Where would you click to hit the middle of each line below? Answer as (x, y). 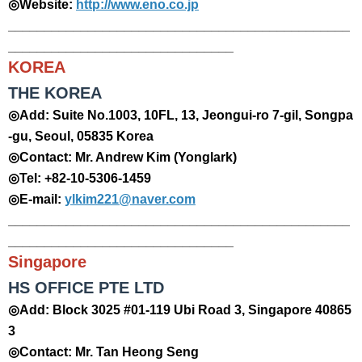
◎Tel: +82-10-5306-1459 (80, 178)
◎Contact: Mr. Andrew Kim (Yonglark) (122, 157)
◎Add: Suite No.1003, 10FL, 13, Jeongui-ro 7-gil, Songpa (181, 115)
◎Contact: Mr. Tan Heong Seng (103, 352)
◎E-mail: (36, 199)
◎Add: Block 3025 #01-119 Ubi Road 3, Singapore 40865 (180, 310)
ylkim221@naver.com (130, 199)
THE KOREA (55, 93)
